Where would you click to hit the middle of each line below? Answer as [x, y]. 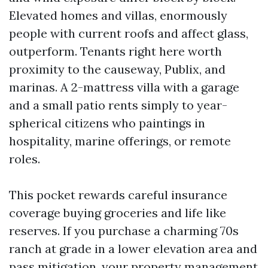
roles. [25, 159]
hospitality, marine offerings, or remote [120, 141]
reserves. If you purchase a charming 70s [124, 231]
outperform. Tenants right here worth [115, 51]
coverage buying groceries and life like [118, 213]
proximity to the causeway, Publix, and [117, 69]
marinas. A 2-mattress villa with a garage [124, 87]
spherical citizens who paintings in [107, 123]
